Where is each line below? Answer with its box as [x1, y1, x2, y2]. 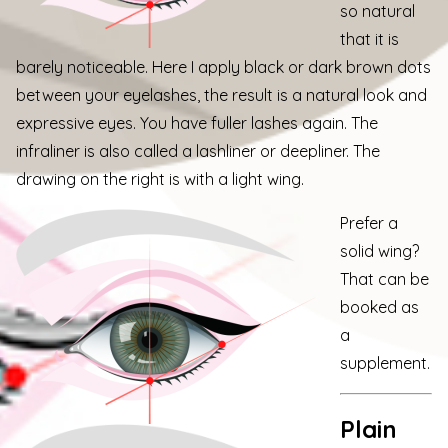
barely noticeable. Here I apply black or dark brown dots [16, 56, 431, 77]
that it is [340, 28, 399, 49]
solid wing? [340, 240, 419, 261]
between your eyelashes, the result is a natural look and [16, 84, 427, 105]
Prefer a [340, 212, 398, 233]
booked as [340, 296, 419, 317]
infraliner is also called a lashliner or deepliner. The [16, 140, 380, 161]
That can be [340, 268, 429, 289]
